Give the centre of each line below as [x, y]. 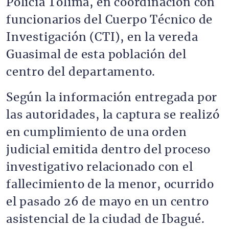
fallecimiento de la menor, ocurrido [110, 185]
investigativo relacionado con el [100, 167]
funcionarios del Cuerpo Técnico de [110, 20]
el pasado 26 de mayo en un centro [108, 202]
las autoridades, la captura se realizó [113, 115]
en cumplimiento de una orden [97, 132]
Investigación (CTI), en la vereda [102, 37]
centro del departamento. [81, 72]
